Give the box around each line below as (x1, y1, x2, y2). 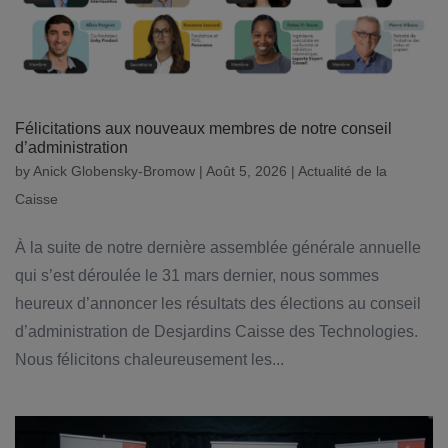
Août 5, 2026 (206, 163, 287, 180)
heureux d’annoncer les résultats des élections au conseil (15, 295, 421, 313)
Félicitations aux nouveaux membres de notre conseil (15, 120, 392, 138)
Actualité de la (298, 163, 387, 180)
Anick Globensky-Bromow (33, 163, 195, 180)
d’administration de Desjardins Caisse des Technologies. (15, 323, 418, 341)
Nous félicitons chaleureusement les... (15, 351, 284, 369)
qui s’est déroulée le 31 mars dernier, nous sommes (15, 267, 379, 285)
